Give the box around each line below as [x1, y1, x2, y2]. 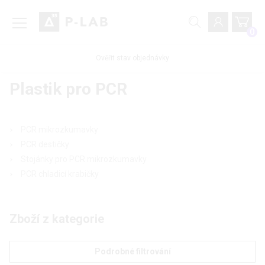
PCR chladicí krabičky [21, 169, 99, 179]
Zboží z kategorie [9, 212, 104, 227]
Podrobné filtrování [94, 247, 171, 257]
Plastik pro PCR [9, 79, 127, 99]
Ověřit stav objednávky [96, 54, 169, 63]
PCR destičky [21, 140, 69, 150]
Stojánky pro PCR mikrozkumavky [21, 154, 147, 164]
